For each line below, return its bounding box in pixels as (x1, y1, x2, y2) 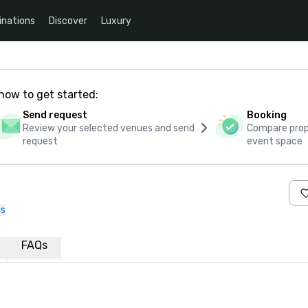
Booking (247, 109, 287, 121)
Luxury (101, 14, 131, 27)
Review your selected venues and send (22, 122, 195, 134)
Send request (22, 109, 87, 121)
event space (247, 135, 303, 147)
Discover (49, 14, 87, 27)
